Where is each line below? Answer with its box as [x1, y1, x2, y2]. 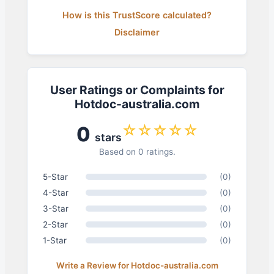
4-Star [42, 187, 68, 198]
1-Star [42, 235, 67, 245]
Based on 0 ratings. [98, 146, 176, 157]
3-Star [42, 203, 68, 213]
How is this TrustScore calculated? [62, 10, 212, 21]
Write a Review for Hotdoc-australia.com [56, 260, 218, 270]
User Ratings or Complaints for [50, 83, 224, 98]
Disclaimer [114, 27, 160, 38]
